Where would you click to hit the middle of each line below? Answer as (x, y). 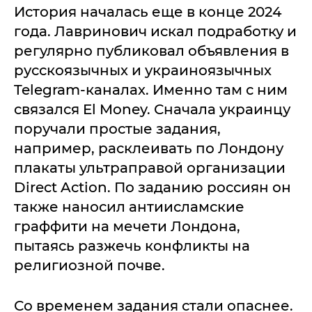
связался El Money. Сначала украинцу (152, 109)
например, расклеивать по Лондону (149, 148)
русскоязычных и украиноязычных (143, 70)
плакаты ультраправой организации (150, 167)
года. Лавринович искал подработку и (155, 31)
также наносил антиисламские (129, 206)
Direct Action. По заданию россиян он (153, 187)
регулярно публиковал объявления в (151, 50)
